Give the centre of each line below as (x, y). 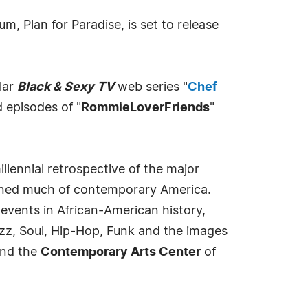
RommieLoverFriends (145, 108)
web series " (151, 87)
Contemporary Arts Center (121, 252)
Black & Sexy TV (66, 87)
